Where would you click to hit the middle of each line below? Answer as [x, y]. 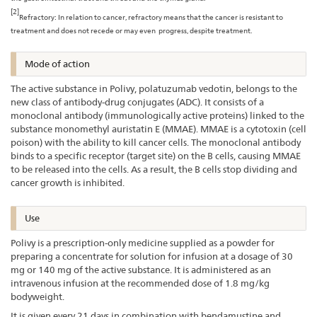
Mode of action [57, 63]
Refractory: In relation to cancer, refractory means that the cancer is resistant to [151, 17]
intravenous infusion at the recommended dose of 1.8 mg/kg [140, 283]
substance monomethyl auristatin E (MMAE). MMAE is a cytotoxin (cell [158, 128]
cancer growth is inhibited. [68, 182]
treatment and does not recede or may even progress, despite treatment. [131, 30]
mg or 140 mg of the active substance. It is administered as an [141, 269]
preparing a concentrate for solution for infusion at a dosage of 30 [152, 256]
